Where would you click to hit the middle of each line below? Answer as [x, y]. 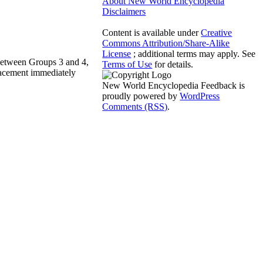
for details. [173, 64]
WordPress [200, 96]
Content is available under [152, 32]
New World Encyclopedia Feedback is [174, 85]
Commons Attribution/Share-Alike [166, 43]
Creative [217, 32]
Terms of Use [127, 64]
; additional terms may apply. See [193, 53]
